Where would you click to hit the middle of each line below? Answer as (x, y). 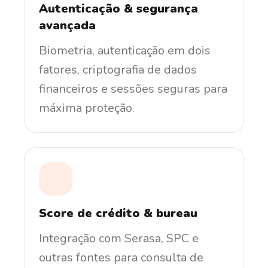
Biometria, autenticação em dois (125, 50)
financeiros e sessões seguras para (133, 89)
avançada (67, 25)
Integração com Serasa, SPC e (119, 238)
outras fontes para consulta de (121, 257)
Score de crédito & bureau (118, 213)
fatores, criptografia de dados (118, 69)
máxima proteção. (87, 108)
